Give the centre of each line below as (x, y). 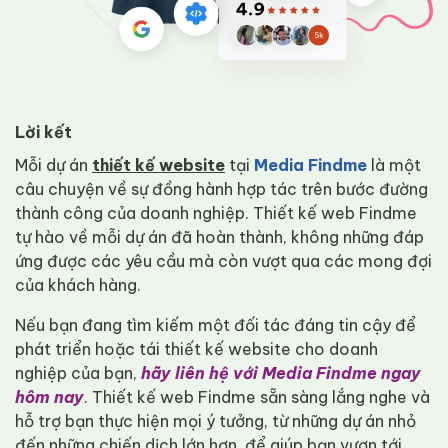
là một (394, 164)
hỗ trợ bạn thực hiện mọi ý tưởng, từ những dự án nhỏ (215, 420)
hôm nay (49, 396)
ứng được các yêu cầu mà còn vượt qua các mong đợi (223, 260)
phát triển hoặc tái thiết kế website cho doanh (196, 348)
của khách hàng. (80, 284)
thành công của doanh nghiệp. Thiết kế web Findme (216, 212)
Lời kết (43, 131)
